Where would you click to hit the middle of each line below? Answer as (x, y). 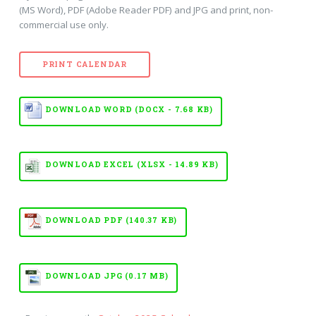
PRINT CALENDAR (84, 64)
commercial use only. (63, 24)
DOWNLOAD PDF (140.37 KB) (111, 220)
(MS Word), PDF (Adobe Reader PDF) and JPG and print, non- (146, 10)
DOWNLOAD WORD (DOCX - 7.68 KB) (129, 109)
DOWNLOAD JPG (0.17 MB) (107, 275)
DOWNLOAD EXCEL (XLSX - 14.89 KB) (132, 165)
